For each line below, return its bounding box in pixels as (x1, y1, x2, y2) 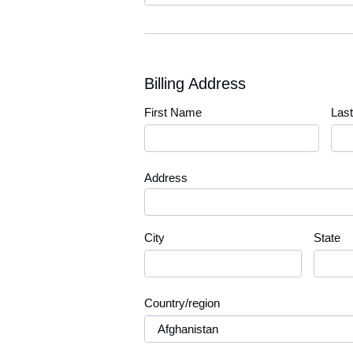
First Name (144, 106, 202, 119)
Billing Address (144, 75, 246, 92)
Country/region (144, 296, 220, 310)
